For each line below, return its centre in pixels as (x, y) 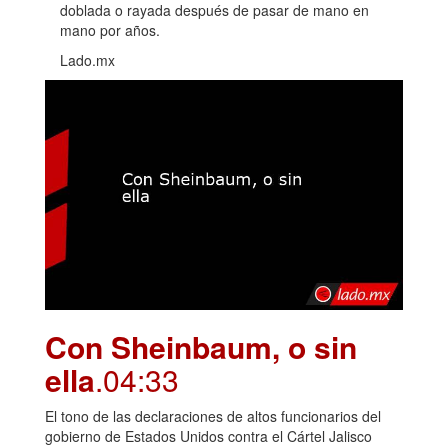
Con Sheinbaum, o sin (201, 346)
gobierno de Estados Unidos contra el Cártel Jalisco (208, 435)
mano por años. (110, 29)
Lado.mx (87, 59)
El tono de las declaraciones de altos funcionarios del (213, 415)
